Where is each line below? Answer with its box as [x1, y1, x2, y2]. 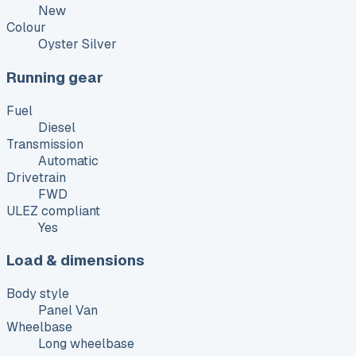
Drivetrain [6, 168, 66, 186]
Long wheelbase [38, 335, 134, 353]
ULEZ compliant [6, 202, 100, 219]
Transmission [6, 135, 83, 153]
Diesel [38, 118, 75, 136]
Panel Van [38, 302, 98, 319]
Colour [6, 19, 46, 37]
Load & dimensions [6, 250, 145, 271]
